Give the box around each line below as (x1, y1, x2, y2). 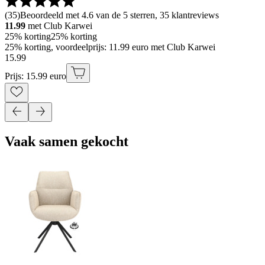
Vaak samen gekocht (5, 133, 128, 149)
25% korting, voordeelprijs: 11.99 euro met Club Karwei (5, 41, 215, 52)
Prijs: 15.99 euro (5, 70, 66, 81)
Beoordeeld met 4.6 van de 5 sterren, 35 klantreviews (20, 9, 219, 20)
